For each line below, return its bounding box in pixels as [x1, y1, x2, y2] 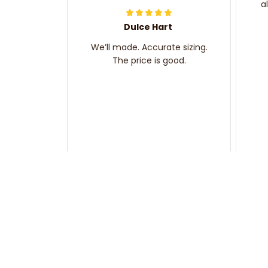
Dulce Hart [123, 20, 172, 33]
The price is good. [112, 54, 186, 66]
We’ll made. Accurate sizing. [90, 41, 208, 53]
